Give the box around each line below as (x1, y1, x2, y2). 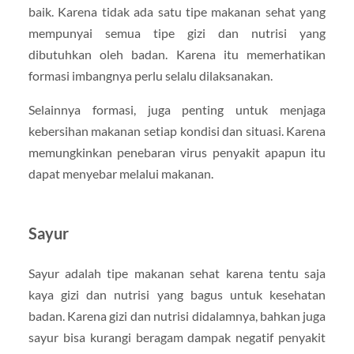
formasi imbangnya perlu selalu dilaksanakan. (28, 67, 273, 83)
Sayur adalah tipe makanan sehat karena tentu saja (28, 265, 326, 281)
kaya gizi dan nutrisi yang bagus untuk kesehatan (28, 286, 326, 302)
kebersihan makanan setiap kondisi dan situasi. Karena (28, 122, 326, 138)
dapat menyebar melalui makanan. (28, 165, 213, 181)
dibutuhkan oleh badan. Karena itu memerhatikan (28, 46, 326, 62)
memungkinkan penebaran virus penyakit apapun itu (28, 144, 326, 160)
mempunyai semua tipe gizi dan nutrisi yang (28, 24, 326, 40)
